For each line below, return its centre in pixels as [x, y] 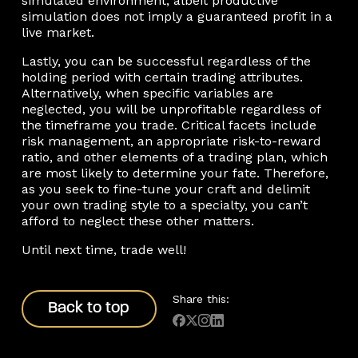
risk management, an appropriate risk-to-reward [171, 141]
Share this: [201, 299]
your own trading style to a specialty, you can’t [164, 205]
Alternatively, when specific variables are [147, 93]
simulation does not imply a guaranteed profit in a [177, 16]
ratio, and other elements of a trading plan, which [174, 157]
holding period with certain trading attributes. [162, 77]
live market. [58, 32]
